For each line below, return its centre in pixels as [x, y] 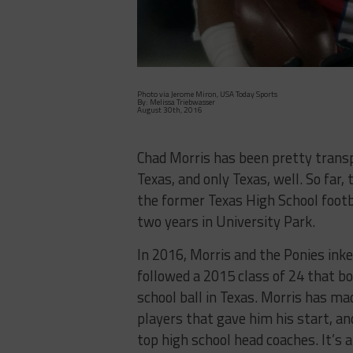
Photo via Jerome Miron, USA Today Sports [207, 94]
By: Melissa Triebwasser [176, 102]
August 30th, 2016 [170, 110]
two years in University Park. [226, 221]
